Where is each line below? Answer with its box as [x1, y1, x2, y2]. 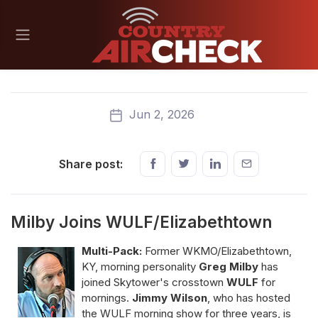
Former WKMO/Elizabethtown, [145, 243, 292, 258]
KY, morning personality [82, 259, 196, 273]
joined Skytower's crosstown [82, 275, 226, 289]
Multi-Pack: [82, 243, 145, 258]
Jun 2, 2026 [125, 106, 194, 121]
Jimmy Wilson [132, 290, 207, 305]
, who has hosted [207, 290, 290, 305]
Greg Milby [196, 259, 261, 273]
